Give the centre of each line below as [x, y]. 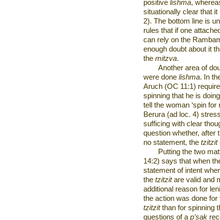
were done [161, 77]
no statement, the [172, 142]
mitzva [166, 58]
